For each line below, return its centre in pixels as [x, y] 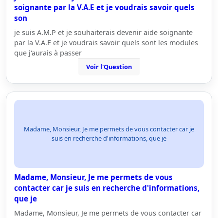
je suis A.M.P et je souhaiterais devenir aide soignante [103, 32]
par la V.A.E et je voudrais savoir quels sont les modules [106, 43]
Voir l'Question [109, 67]
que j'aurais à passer [48, 53]
